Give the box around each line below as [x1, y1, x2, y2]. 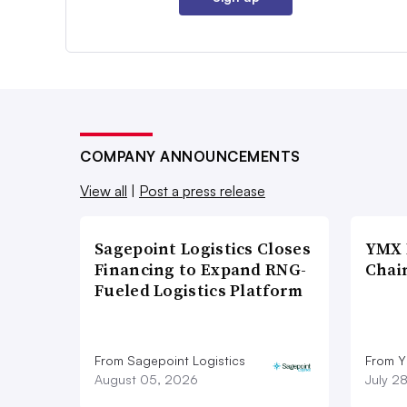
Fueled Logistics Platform [94, 278, 303, 302]
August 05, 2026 [94, 371, 198, 387]
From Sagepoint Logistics [94, 352, 245, 368]
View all [80, 181, 127, 200]
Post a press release [139, 181, 265, 200]
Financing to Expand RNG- [94, 257, 307, 281]
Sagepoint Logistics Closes [94, 236, 311, 260]
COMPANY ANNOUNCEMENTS [80, 146, 301, 165]
